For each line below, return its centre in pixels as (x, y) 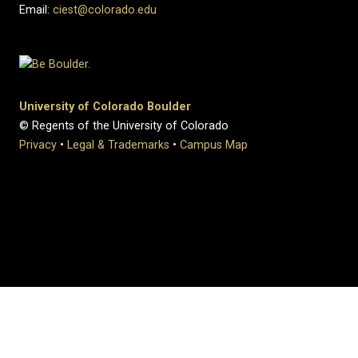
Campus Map (214, 145)
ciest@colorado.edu (105, 10)
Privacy (38, 145)
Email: (36, 10)
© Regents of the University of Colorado (124, 125)
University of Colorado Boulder (105, 106)
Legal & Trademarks (118, 145)
